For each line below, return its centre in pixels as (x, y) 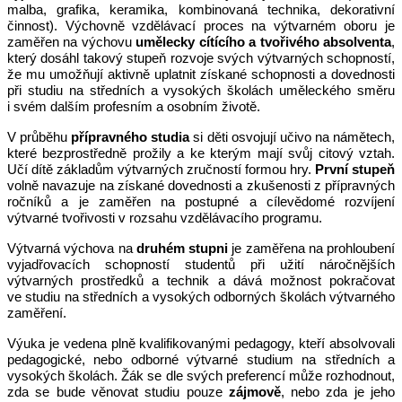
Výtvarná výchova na (72, 249)
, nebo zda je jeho (338, 393)
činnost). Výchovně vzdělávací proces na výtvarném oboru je (201, 26)
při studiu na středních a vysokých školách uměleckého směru (201, 91)
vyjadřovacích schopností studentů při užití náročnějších (201, 265)
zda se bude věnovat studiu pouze (118, 393)
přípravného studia (131, 138)
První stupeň (355, 170)
